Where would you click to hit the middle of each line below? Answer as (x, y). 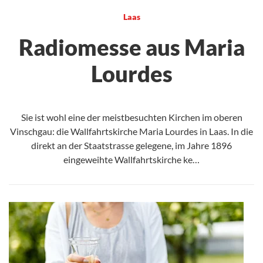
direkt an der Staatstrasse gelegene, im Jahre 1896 (131, 145)
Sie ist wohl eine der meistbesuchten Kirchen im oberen (131, 117)
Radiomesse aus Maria (131, 47)
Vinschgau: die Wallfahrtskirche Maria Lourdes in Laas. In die (131, 131)
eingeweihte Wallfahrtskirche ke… (131, 159)
